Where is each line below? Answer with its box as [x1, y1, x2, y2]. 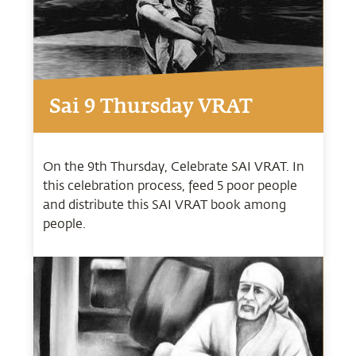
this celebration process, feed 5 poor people [42, 176, 297, 193]
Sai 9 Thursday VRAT [48, 98, 253, 118]
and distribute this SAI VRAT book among [42, 195, 286, 212]
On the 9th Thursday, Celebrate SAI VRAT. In [42, 157, 304, 174]
